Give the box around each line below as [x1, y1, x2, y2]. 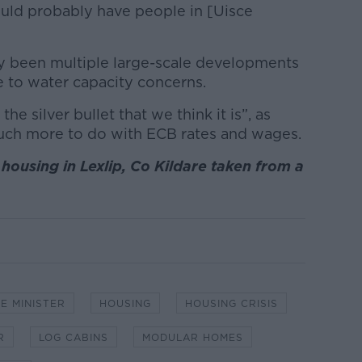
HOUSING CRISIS [184, 297, 278, 309]
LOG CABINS [38, 330, 108, 343]
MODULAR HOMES [141, 330, 243, 343]
